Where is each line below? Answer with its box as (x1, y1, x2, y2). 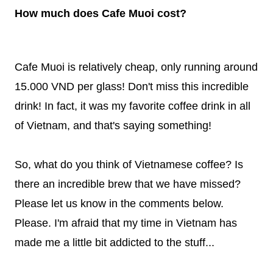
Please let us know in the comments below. (15, 197, 224, 210)
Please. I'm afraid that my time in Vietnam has (15, 216, 237, 229)
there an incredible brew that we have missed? (15, 177, 241, 190)
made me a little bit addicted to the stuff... (15, 236, 214, 249)
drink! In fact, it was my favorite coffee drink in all (15, 99, 250, 112)
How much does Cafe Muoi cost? (15, 7, 186, 19)
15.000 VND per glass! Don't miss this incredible (15, 80, 249, 93)
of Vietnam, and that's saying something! (15, 119, 211, 132)
